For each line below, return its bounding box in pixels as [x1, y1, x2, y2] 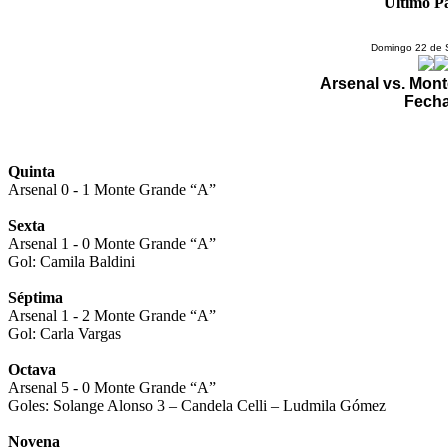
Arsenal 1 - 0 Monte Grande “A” [8, 234, 216, 252]
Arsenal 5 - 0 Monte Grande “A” [8, 378, 216, 396]
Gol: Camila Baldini [8, 252, 135, 270]
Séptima [8, 288, 63, 306]
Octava [8, 360, 56, 378]
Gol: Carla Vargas [8, 324, 121, 342]
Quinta [8, 162, 55, 180]
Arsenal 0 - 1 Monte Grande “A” [8, 180, 216, 198]
